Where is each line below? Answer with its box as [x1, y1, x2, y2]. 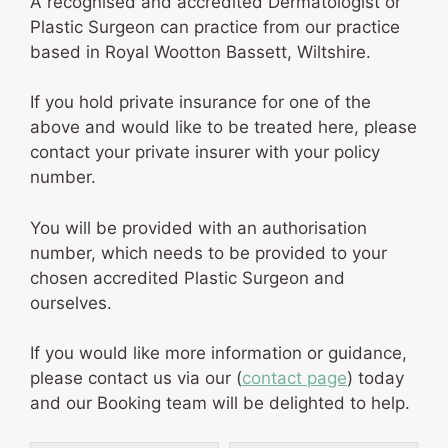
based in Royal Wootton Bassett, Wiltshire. [30, 41, 371, 62]
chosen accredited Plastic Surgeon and [30, 267, 345, 288]
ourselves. [30, 292, 112, 313]
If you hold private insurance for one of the [30, 92, 371, 113]
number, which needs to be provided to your [30, 242, 387, 263]
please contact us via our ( [30, 368, 242, 389]
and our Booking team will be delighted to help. [30, 393, 410, 414]
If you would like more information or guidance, [30, 343, 407, 364]
